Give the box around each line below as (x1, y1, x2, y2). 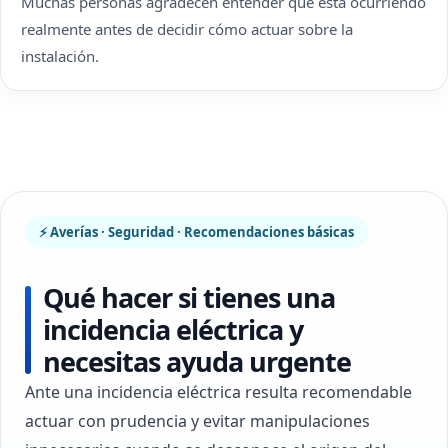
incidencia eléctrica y (43, 311, 303, 348)
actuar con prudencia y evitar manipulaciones (25, 410, 370, 432)
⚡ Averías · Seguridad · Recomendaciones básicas (39, 223, 354, 241)
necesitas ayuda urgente (43, 343, 351, 380)
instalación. (21, 46, 99, 66)
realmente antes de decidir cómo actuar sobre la (21, 19, 353, 39)
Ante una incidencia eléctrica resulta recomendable (25, 381, 412, 403)
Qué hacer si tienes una (43, 279, 335, 316)
